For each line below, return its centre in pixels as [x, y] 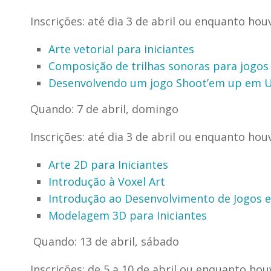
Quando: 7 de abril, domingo [106, 109]
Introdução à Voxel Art [107, 181]
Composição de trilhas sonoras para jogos [158, 66]
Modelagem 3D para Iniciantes [129, 215]
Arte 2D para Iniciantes [108, 164]
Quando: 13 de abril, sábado [106, 241]
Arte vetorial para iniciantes [121, 49]
